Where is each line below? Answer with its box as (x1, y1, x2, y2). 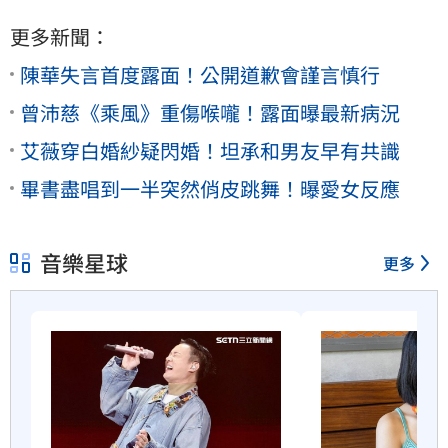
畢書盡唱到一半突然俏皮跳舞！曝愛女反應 (20, 173, 400, 203)
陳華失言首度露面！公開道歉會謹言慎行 (20, 59, 380, 89)
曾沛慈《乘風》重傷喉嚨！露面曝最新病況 (20, 97, 400, 127)
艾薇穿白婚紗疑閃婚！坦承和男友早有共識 (20, 135, 400, 165)
